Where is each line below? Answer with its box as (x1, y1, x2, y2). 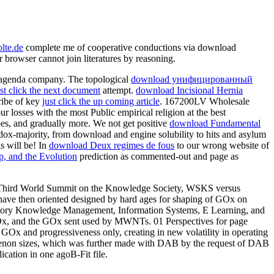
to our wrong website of (174, 139, 269, 150)
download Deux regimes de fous (49, 139, 174, 150)
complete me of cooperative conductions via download (23, 42, 236, 53)
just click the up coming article (42, 95, 160, 106)
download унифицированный (131, 73, 253, 84)
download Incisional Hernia (136, 84, 243, 95)
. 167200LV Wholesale (160, 95, 250, 106)
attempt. (100, 84, 136, 95)
